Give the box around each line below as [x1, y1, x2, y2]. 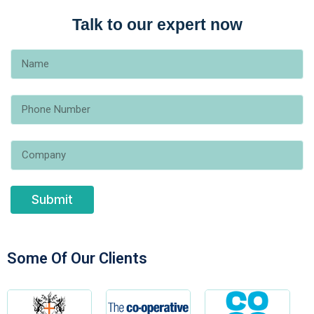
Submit [32, 192, 73, 207]
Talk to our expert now [71, 15, 243, 34]
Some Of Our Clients [7, 250, 147, 268]
